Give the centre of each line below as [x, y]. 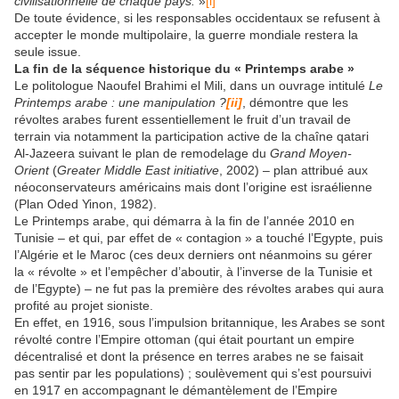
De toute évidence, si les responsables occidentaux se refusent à [197, 17]
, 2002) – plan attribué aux [293, 170]
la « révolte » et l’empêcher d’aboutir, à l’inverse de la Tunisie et [193, 271]
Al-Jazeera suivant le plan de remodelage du [142, 153]
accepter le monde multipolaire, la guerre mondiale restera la [186, 34]
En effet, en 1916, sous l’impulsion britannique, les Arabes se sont [199, 322]
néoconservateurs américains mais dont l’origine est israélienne [193, 187]
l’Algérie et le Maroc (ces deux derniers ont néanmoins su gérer [193, 254]
